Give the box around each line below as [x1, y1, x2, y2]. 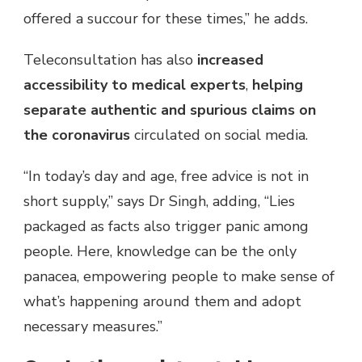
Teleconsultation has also [23, 49, 197, 69]
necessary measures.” [23, 316, 162, 336]
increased [197, 49, 263, 69]
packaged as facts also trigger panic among [23, 216, 309, 236]
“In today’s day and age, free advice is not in [23, 166, 309, 186]
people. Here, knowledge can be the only [23, 241, 297, 261]
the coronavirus [23, 124, 130, 145]
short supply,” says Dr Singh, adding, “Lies [23, 191, 295, 211]
